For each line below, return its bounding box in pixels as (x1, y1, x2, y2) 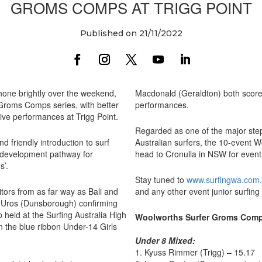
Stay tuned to (135, 173, 187, 185)
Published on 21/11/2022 (80, 27, 182, 39)
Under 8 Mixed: (135, 234, 195, 246)
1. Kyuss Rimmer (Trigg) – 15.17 (135, 246, 255, 258)
